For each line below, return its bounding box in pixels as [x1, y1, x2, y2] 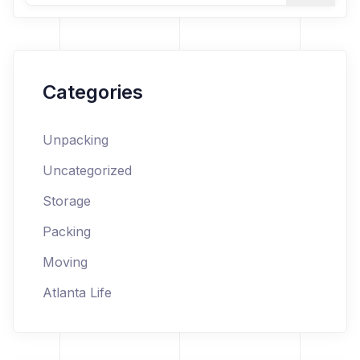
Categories [43, 80, 143, 104]
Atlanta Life [43, 284, 112, 301]
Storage [43, 193, 91, 209]
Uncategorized [43, 162, 132, 178]
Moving [43, 254, 88, 270]
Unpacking [43, 132, 108, 148]
